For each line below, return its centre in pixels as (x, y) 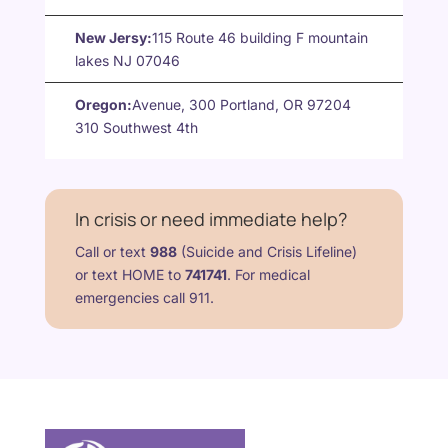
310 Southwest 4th (136, 127)
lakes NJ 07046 (127, 60)
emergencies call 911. (144, 297)
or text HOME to (127, 274)
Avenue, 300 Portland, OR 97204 (241, 104)
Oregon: (103, 104)
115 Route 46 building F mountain (259, 37)
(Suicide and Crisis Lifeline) (268, 251)
